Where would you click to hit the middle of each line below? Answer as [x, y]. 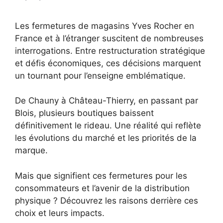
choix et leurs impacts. [60, 213]
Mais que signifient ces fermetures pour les [101, 175]
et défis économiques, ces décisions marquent [108, 63]
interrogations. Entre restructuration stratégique [110, 51]
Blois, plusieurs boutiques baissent [84, 113]
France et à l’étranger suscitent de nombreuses [109, 38]
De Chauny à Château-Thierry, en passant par [107, 101]
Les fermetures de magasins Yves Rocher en [105, 26]
